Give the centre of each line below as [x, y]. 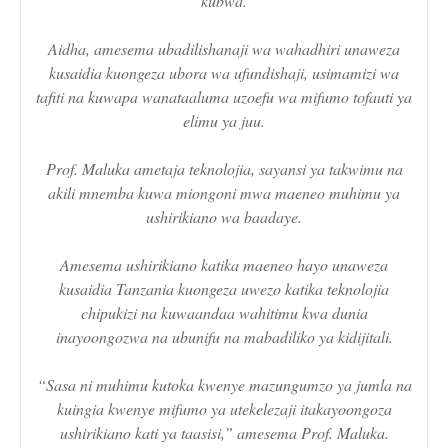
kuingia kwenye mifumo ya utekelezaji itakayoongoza [224, 408]
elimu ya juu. [224, 120]
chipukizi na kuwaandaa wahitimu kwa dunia [224, 312]
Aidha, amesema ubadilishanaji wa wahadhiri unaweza [224, 48]
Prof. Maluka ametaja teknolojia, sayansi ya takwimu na [224, 168]
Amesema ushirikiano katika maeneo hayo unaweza [224, 264]
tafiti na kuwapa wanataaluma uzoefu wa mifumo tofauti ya [224, 96]
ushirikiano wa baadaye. [224, 216]
